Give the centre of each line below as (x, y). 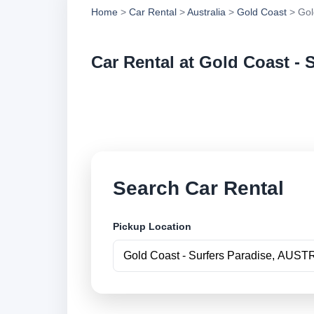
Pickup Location (152, 227)
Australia (206, 12)
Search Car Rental (198, 188)
